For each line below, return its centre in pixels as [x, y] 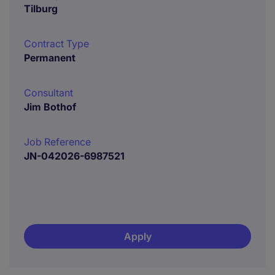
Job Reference [57, 142]
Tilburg [41, 9]
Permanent [50, 58]
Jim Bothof [50, 107]
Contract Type [56, 44]
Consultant [48, 93]
